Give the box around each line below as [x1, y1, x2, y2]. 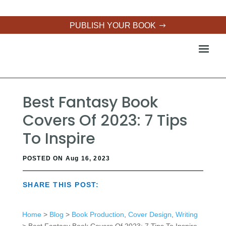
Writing [175, 210, 198, 218]
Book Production [71, 210, 124, 218]
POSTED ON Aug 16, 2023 [22, 155, 110, 162]
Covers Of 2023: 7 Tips [22, 110, 187, 131]
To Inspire [22, 128, 95, 149]
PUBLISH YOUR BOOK [70, 21, 156, 30]
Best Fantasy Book [22, 92, 158, 113]
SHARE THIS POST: [22, 181, 99, 189]
